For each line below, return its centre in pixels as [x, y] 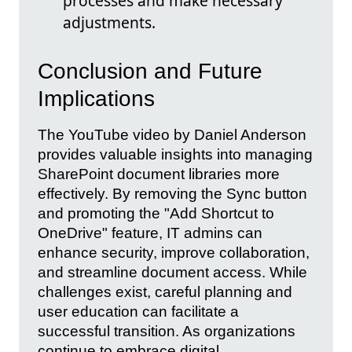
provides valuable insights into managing [175, 155]
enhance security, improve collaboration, [174, 253]
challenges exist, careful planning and [165, 292]
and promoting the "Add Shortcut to [156, 214]
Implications [96, 99]
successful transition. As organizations [167, 332]
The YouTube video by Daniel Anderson [172, 135]
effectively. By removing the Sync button [172, 194]
